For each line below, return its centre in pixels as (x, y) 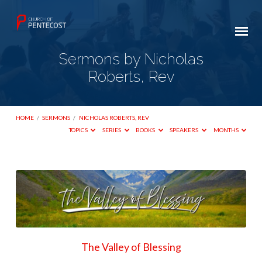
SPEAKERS (185, 130)
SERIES (113, 130)
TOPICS (79, 130)
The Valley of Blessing (131, 247)
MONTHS (226, 130)
